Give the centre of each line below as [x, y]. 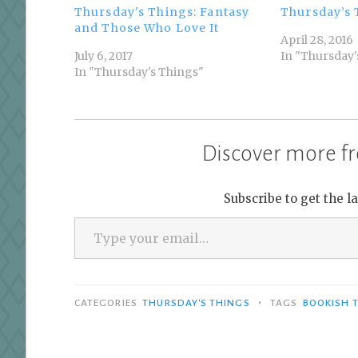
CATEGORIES [107, 303]
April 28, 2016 [317, 40]
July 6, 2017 [103, 56]
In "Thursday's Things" [139, 72]
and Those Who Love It [147, 28]
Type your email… [99, 217]
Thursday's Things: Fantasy [162, 12]
